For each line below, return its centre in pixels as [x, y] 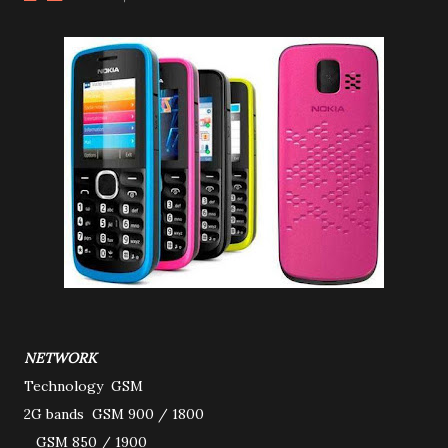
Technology [65, 386]
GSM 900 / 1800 [148, 414]
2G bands [56, 414]
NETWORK [62, 358]
